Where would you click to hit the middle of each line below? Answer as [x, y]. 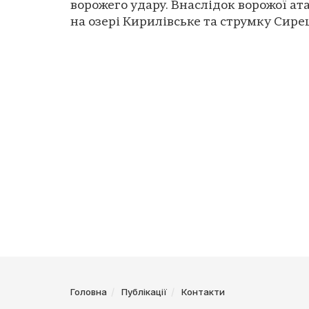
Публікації [144, 292]
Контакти [203, 292]
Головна [89, 292]
